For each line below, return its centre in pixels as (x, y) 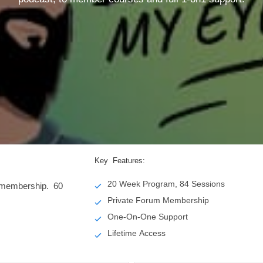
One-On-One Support (148, 216)
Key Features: (120, 160)
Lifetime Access (137, 233)
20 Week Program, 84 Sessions (166, 183)
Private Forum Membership (159, 200)
